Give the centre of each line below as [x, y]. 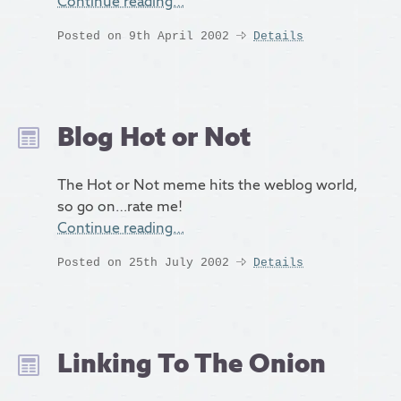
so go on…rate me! [120, 207]
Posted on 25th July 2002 [143, 262]
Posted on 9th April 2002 [143, 36]
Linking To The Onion [192, 363]
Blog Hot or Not [154, 136]
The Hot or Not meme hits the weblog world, [207, 185]
